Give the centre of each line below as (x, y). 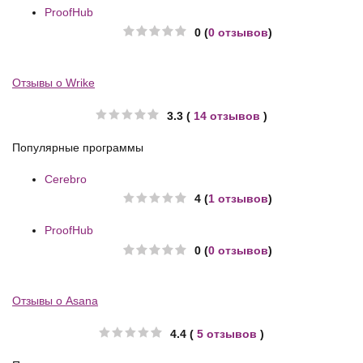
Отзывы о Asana (55, 301)
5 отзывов (227, 333)
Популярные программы (78, 147)
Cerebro (66, 179)
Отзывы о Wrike (53, 82)
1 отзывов (238, 199)
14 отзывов (227, 115)
